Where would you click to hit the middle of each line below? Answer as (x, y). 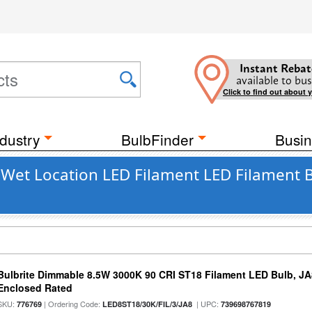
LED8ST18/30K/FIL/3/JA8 (148, 304)
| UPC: (207, 304)
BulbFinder (157, 139)
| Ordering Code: (72, 304)
